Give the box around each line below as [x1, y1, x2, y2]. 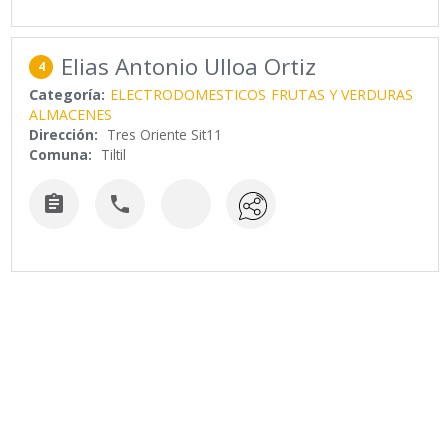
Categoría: [29, 84, 106, 104]
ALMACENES [29, 104, 113, 124]
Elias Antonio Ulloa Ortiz [61, 50, 317, 82]
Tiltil [101, 144, 127, 164]
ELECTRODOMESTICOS [110, 84, 267, 104]
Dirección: [29, 124, 99, 144]
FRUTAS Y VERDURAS [271, 84, 414, 104]
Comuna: [29, 144, 93, 164]
